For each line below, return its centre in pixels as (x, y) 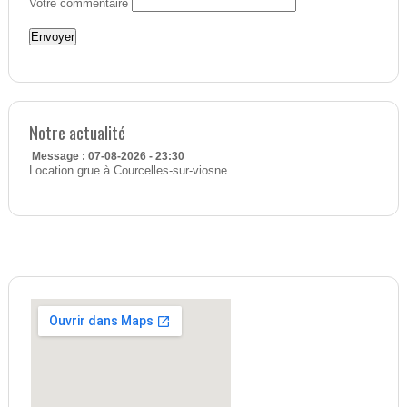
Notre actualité (77, 133)
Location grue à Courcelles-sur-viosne (128, 171)
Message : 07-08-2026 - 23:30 (108, 157)
